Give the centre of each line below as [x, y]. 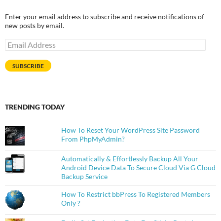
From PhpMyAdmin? [93, 139]
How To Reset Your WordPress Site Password [130, 130]
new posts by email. [35, 26]
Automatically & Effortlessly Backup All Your [129, 159]
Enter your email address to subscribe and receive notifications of [105, 17]
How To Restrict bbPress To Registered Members [135, 194]
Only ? [71, 203]
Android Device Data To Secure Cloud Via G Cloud [138, 168]
